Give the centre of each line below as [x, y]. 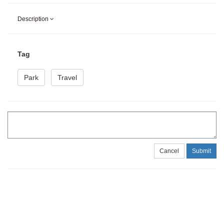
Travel [67, 78]
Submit [201, 151]
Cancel [169, 151]
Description [34, 19]
